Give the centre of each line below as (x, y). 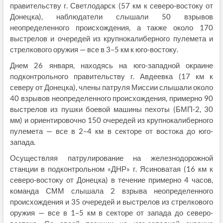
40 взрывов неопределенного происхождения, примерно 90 (111, 98)
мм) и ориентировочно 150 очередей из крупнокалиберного (111, 120)
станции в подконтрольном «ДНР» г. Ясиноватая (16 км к (111, 169)
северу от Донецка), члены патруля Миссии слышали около (111, 87)
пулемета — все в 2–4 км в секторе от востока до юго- (111, 131)
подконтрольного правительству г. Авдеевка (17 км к (111, 76)
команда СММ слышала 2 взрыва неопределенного (111, 191)
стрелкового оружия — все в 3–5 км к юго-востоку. (94, 49)
